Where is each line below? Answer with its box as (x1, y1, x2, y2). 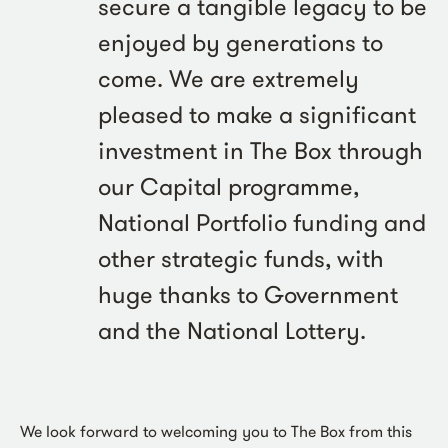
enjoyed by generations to (98, 27, 383, 59)
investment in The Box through (98, 135, 423, 167)
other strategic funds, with (98, 243, 384, 275)
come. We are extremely (98, 63, 359, 95)
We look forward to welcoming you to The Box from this (20, 421, 412, 442)
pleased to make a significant (98, 99, 416, 131)
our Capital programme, (98, 171, 359, 203)
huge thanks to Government (98, 279, 398, 311)
